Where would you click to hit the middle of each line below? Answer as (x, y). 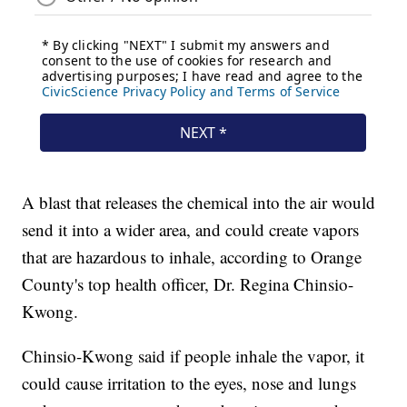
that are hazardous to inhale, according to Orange (192, 257)
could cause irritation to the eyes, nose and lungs (189, 383)
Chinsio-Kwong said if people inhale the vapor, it (194, 356)
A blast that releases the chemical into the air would (199, 203)
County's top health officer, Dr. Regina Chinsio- (188, 284)
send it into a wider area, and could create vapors (191, 230)
